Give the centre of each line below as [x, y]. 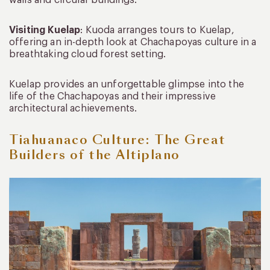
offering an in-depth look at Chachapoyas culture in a [133, 42]
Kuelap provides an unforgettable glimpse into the [127, 84]
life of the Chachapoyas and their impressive [113, 96]
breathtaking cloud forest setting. [88, 54]
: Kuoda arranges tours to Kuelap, [157, 30]
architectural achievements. [73, 108]
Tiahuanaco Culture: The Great [118, 140]
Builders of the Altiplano [95, 155]
